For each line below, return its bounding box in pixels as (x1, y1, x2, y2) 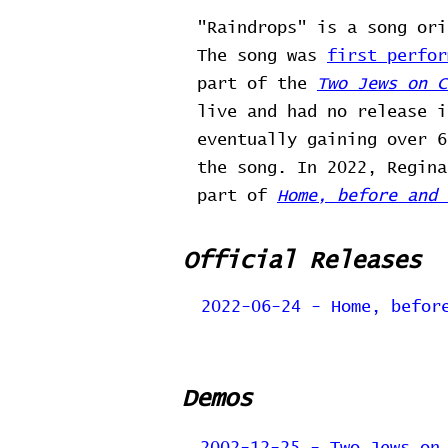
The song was (197, 48, 327, 65)
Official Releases (183, 249, 421, 273)
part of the (197, 76, 317, 93)
